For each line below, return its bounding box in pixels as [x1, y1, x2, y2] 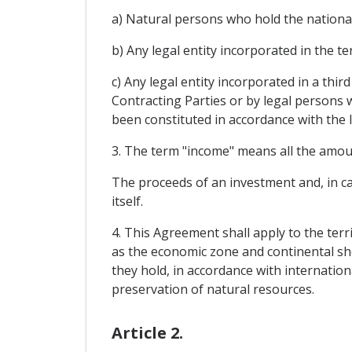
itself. [111, 192, 143, 211]
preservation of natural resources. [111, 280, 314, 299]
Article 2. [111, 322, 183, 344]
